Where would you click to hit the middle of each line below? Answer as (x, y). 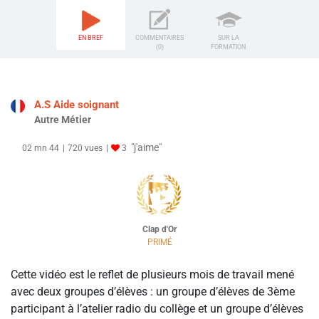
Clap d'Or (159, 230)
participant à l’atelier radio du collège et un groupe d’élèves (157, 309)
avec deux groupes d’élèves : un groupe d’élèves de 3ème (153, 292)
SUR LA (228, 38)
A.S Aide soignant (77, 105)
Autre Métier (63, 120)
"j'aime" (146, 148)
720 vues (85, 148)
